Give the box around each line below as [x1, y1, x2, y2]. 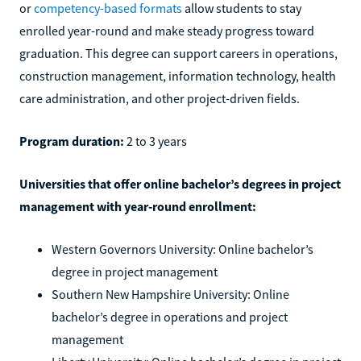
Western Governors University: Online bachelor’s [52, 240, 313, 257]
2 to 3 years [124, 132, 187, 149]
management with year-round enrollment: [19, 197, 256, 214]
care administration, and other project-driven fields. [19, 89, 300, 106]
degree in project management [52, 263, 218, 280]
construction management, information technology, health [19, 67, 336, 84]
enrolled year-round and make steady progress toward [19, 22, 314, 39]
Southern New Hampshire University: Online [52, 285, 289, 302]
